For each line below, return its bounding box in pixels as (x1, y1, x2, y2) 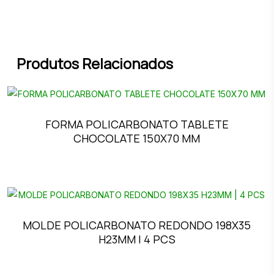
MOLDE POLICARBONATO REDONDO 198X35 (23, 218, 251, 233)
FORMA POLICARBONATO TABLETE (45, 117, 229, 132)
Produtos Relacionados (16, 53, 173, 74)
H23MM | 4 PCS (98, 232, 176, 247)
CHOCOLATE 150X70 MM (73, 131, 201, 146)
